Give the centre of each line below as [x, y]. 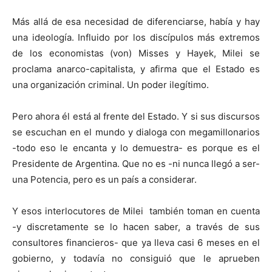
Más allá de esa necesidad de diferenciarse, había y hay [136, 22]
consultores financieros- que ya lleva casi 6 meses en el [136, 243]
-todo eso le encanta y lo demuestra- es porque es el [136, 148]
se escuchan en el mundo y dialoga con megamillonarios [136, 132]
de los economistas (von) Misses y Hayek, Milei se [136, 53]
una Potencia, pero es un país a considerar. [104, 180]
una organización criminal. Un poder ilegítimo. [110, 85]
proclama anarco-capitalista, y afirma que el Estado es [136, 69]
